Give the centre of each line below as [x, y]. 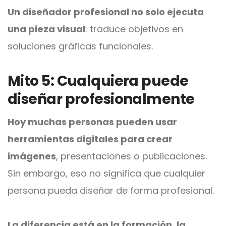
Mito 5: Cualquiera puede [98, 81]
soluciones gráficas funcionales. [80, 46]
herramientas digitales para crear [90, 139]
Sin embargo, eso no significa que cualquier [106, 173]
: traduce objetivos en [134, 29]
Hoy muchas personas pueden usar [92, 122]
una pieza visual [46, 29]
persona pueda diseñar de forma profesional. [111, 190]
